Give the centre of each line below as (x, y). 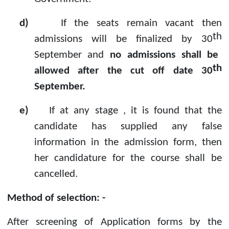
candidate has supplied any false (128, 126)
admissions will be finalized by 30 (123, 39)
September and (72, 55)
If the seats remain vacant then (141, 23)
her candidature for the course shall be (128, 158)
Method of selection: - (56, 198)
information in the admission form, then (128, 142)
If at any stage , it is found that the (136, 110)
